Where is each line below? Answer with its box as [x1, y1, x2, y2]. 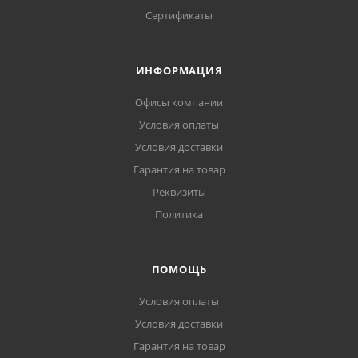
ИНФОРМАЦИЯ [135, 63, 223, 78]
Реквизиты [152, 185, 206, 199]
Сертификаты [145, 8, 213, 22]
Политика [155, 207, 203, 221]
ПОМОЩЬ [151, 262, 207, 276]
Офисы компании [135, 95, 223, 109]
